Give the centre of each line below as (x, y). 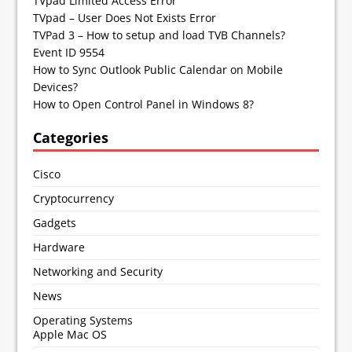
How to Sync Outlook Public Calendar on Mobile (158, 69)
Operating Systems (83, 320)
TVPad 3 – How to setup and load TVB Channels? (159, 35)
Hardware (59, 247)
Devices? (56, 86)
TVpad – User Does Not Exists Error (125, 17)
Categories (71, 137)
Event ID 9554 (69, 52)
